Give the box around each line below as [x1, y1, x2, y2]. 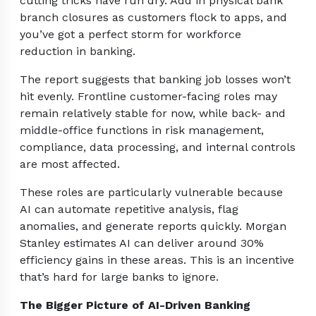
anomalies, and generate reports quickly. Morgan [20, 219, 286, 233]
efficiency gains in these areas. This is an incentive [20, 253, 294, 267]
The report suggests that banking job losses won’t [20, 73, 291, 87]
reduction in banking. [20, 44, 135, 59]
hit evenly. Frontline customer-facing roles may [20, 90, 277, 104]
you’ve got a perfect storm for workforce [20, 28, 241, 42]
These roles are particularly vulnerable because [20, 186, 283, 200]
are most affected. [20, 157, 120, 171]
